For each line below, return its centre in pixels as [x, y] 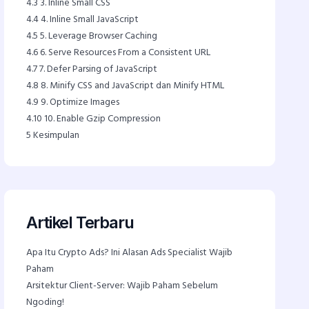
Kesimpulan [56, 136]
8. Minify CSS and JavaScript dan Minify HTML [132, 86]
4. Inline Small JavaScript [89, 20]
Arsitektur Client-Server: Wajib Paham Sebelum [122, 286]
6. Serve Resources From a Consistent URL [124, 53]
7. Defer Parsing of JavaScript [98, 69]
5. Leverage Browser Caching [98, 36]
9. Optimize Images [79, 102]
